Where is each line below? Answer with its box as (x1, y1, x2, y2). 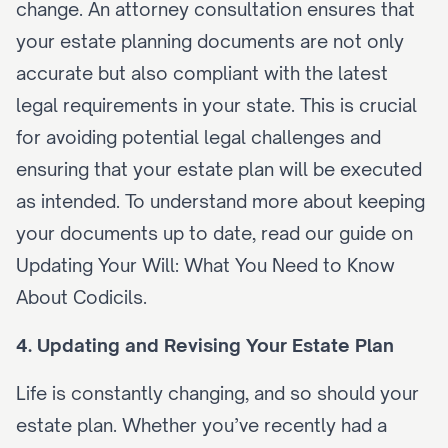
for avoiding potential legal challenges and (16, 126, 381, 148)
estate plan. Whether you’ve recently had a (16, 414, 387, 436)
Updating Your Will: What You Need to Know (16, 254, 395, 276)
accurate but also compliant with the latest (16, 62, 388, 84)
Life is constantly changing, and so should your (16, 382, 419, 404)
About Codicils (16, 286, 143, 308)
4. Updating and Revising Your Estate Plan (16, 334, 394, 356)
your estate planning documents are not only (16, 30, 404, 52)
